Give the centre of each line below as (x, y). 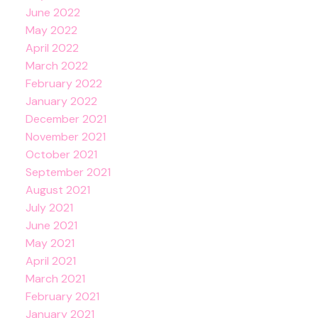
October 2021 (61, 154)
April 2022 (52, 48)
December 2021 (66, 119)
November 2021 (65, 136)
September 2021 (68, 172)
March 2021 (55, 278)
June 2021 (51, 225)
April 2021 (50, 261)
